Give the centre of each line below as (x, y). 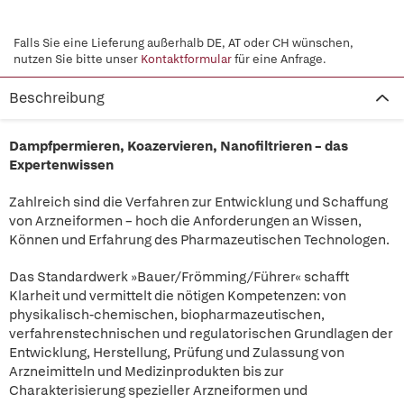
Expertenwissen (61, 165)
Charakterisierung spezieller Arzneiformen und (158, 390)
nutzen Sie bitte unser (77, 59)
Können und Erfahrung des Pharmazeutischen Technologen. (199, 240)
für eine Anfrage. (279, 59)
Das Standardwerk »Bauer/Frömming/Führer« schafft (179, 277)
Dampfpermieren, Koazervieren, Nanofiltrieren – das (179, 146)
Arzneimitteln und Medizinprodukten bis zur (147, 372)
